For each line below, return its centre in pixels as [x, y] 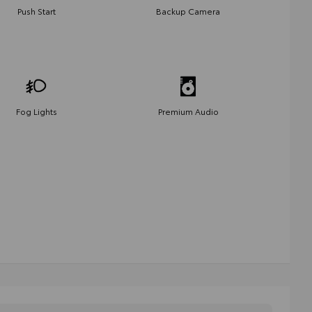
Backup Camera [188, 10]
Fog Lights [36, 111]
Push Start [36, 10]
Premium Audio [188, 111]
